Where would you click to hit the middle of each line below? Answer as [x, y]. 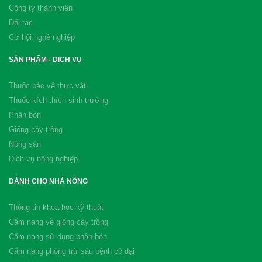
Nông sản [25, 144]
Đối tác [21, 23]
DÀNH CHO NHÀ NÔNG [48, 181]
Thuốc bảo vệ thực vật [47, 86]
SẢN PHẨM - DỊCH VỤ [45, 60]
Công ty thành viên [41, 8]
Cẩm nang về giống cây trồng [58, 222]
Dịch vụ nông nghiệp [43, 159]
